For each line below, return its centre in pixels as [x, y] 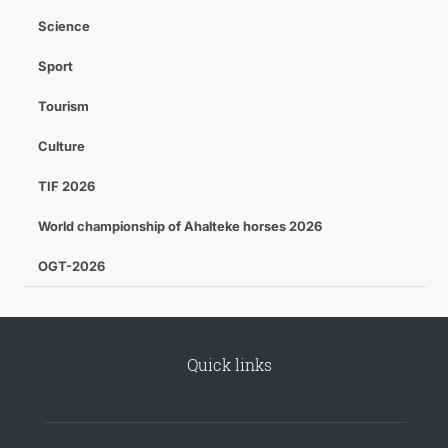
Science [63, 26]
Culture [61, 146]
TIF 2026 [66, 186]
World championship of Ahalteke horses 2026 [179, 226]
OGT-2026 [71, 266]
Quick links [229, 364]
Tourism [63, 106]
